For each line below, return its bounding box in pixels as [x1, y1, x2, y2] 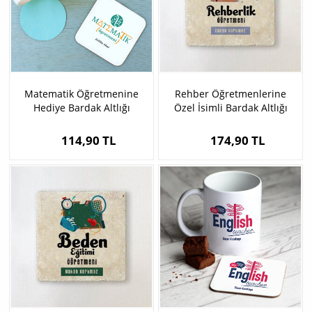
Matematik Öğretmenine [24, 87, 139, 100]
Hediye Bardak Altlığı [33, 101, 130, 114]
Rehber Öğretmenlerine [175, 87, 286, 100]
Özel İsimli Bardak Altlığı [173, 101, 288, 114]
